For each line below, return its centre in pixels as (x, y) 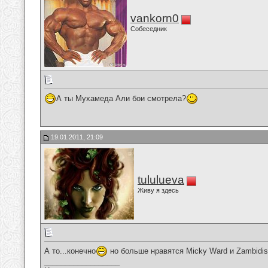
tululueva (161, 180)
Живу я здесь (158, 190)
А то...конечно (70, 251)
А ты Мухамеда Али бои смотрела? (121, 98)
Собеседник (149, 29)
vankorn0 (155, 18)
